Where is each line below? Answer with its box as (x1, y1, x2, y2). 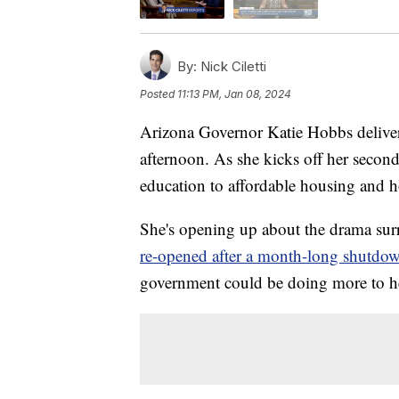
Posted (140, 87, 177, 102)
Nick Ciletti (197, 58, 266, 76)
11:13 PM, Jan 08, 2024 (177, 87, 291, 102)
